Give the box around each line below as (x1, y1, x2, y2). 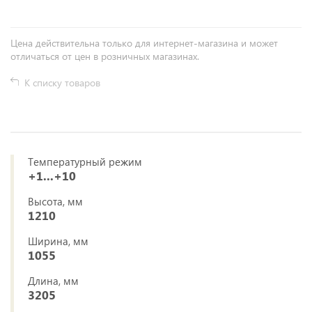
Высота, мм (28, 194, 83, 208)
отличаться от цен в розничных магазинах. (10, 49, 199, 63)
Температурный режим (28, 155, 142, 169)
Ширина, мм (28, 234, 88, 248)
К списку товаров (24, 76, 100, 89)
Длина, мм (28, 274, 79, 288)
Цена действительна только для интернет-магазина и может (10, 36, 278, 49)
